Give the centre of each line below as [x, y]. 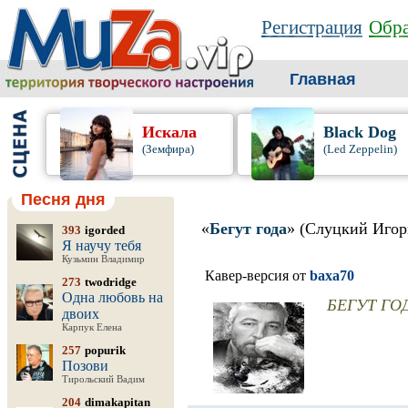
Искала [169, 132]
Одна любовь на [112, 297]
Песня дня [63, 199]
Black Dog [359, 132]
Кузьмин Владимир [103, 259]
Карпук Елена [92, 327]
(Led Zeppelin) [360, 149]
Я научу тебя [102, 245]
